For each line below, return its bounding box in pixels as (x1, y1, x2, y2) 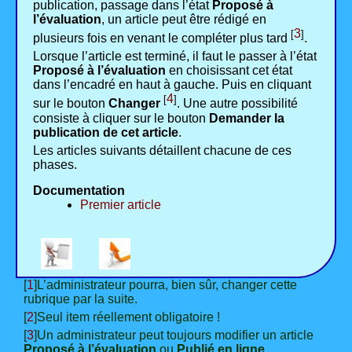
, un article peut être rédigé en (101, 12, 266, 26)
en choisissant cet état (166, 64, 292, 78)
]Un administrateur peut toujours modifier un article (34, 328, 313, 342)
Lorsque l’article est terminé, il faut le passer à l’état (33, 49, 317, 64)
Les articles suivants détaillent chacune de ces (33, 143, 291, 157)
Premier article (80, 197, 161, 211)
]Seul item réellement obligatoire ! (34, 310, 220, 324)
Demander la (209, 111, 284, 125)
